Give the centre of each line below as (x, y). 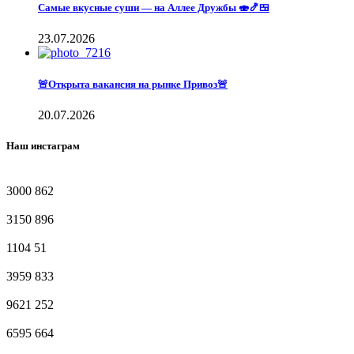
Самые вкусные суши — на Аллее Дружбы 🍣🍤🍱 (154, 8)
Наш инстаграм (43, 145)
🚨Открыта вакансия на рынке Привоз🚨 (133, 84)
